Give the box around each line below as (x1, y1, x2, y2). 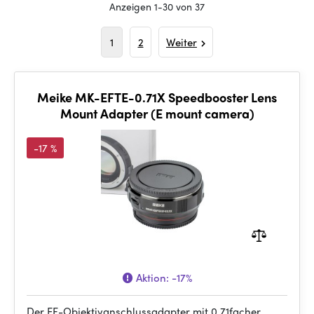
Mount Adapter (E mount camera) (60, 104, 254, 122)
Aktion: (132, 270, 172, 285)
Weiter (166, 34, 197, 50)
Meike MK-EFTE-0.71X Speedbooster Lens (37, 88, 277, 106)
